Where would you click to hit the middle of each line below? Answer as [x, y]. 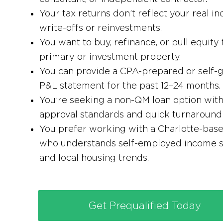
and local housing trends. [94, 158]
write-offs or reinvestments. [101, 28]
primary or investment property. [110, 56]
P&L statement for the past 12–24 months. [130, 85]
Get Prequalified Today [144, 205]
